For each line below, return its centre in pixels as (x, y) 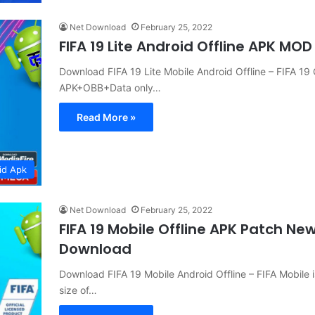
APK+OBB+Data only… (110, 87)
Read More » (106, 117)
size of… (78, 290)
